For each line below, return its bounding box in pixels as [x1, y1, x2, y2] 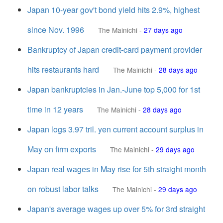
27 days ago [144, 25, 183, 35]
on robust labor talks [27, 183, 99, 195]
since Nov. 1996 [27, 24, 84, 35]
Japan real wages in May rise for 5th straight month [27, 163, 206, 175]
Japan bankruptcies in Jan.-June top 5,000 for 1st [27, 84, 200, 95]
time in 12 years [27, 104, 83, 115]
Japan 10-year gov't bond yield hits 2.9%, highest [27, 4, 200, 15]
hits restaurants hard [27, 64, 99, 75]
